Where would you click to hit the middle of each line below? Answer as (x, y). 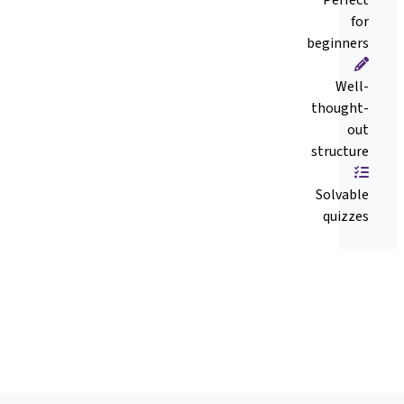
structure (340, 151)
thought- (340, 108)
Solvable (342, 195)
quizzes (346, 216)
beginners (338, 43)
